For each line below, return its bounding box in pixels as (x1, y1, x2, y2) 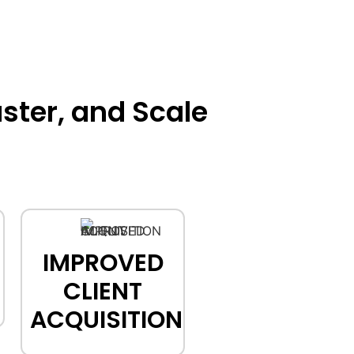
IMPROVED (42, 246, 164, 280)
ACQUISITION (30, 303, 183, 337)
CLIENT (63, 274, 142, 308)
